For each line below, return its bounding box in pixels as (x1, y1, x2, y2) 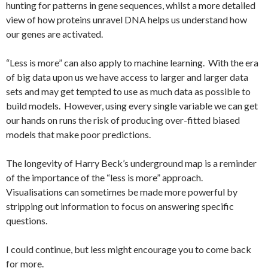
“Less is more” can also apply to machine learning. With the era (6, 57, 258, 68)
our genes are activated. (6, 28, 103, 39)
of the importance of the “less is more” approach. (6, 172, 205, 183)
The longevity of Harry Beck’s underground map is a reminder (6, 157, 257, 169)
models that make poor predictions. (6, 129, 151, 140)
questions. (6, 215, 47, 226)
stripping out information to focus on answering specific (6, 200, 234, 212)
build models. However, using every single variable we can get (6, 100, 258, 111)
